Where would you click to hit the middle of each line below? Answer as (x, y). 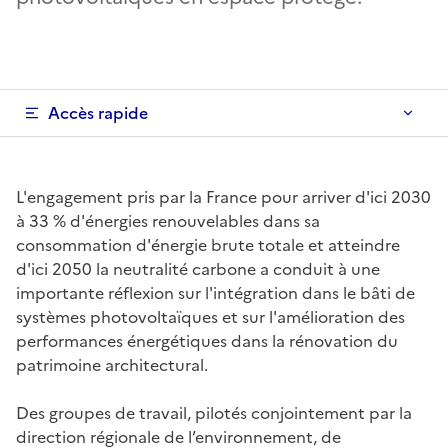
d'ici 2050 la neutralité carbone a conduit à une (198, 268)
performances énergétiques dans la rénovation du (207, 340)
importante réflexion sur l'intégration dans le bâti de (215, 292)
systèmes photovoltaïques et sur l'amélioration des (210, 316)
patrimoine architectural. (112, 364)
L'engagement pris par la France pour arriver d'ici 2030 (223, 196)
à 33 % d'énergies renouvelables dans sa (168, 220)
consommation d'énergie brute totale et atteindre (208, 244)
